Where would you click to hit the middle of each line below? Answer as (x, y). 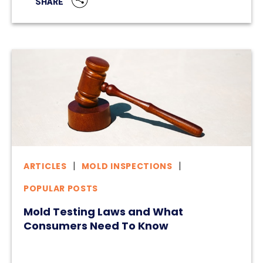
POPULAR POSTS (61, 189)
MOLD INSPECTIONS (127, 166)
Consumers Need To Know (96, 226)
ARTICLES (45, 166)
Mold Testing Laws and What (103, 212)
